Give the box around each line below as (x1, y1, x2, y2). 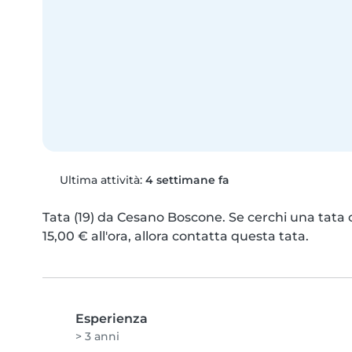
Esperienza (75, 310, 148, 326)
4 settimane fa (145, 172, 229, 187)
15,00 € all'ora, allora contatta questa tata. (42, 228, 309, 244)
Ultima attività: (56, 172, 145, 187)
